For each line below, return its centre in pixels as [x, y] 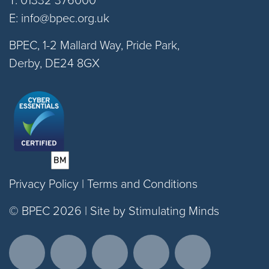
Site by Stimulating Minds [155, 210]
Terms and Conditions [142, 183]
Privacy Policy [44, 183]
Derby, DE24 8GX [54, 63]
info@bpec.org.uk [65, 18]
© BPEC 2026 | [50, 210]
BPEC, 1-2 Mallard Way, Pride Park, [94, 45]
